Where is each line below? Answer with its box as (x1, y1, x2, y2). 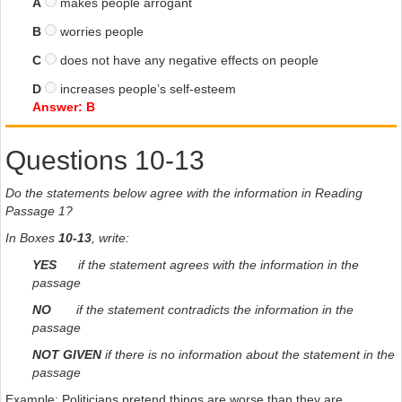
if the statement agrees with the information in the (57, 257, 359, 272)
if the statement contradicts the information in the (55, 301, 354, 317)
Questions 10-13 (5, 144, 205, 175)
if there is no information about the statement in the (101, 346, 395, 362)
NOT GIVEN (32, 346, 101, 362)
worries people (57, 23, 144, 39)
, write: (92, 230, 129, 245)
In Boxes (5, 230, 58, 245)
